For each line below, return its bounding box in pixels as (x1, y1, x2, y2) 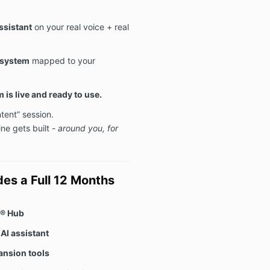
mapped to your (29, 55, 95, 66)
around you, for (57, 122, 118, 133)
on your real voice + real (31, 21, 129, 32)
